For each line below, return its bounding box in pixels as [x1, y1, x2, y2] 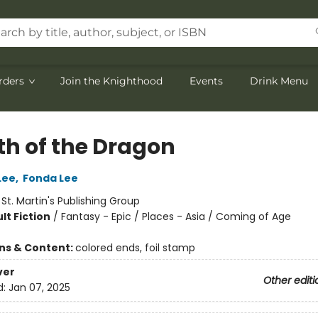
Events [190, 75, 223, 87]
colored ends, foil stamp [75, 241, 195, 255]
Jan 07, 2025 [8, 280, 70, 295]
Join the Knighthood [60, 75, 163, 87]
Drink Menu [250, 75, 308, 87]
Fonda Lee [22, 171, 78, 185]
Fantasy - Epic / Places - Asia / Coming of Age [60, 209, 291, 224]
